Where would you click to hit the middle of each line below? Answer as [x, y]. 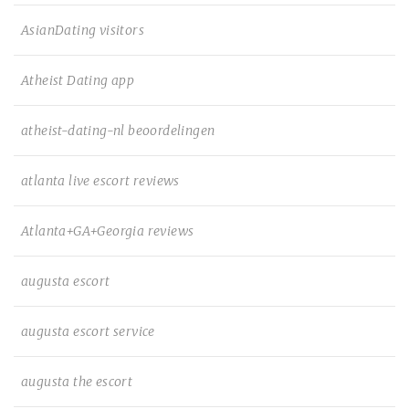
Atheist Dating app [78, 80]
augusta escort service [88, 331]
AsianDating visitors [83, 30]
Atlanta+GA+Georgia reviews [108, 231]
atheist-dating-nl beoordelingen [118, 131]
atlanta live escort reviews [100, 181]
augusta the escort [77, 382]
